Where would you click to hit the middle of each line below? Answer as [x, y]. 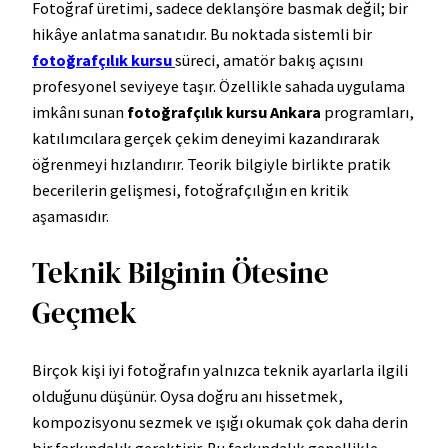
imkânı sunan [79, 111]
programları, [367, 111]
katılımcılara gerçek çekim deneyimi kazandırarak [206, 137]
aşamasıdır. [70, 215]
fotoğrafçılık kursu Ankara [224, 111]
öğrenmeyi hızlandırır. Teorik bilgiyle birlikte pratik [211, 163]
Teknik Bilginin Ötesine [180, 272]
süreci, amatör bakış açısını [269, 59]
